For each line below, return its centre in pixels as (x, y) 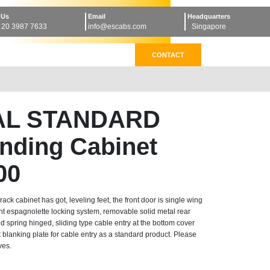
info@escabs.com (117, 26)
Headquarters (209, 17)
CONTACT (168, 55)
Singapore (209, 26)
